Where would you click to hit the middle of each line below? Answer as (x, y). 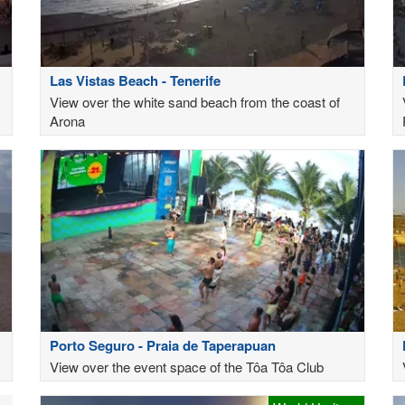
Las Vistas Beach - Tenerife (135, 80)
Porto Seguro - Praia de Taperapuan (163, 345)
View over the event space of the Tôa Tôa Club (187, 366)
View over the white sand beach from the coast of (195, 101)
